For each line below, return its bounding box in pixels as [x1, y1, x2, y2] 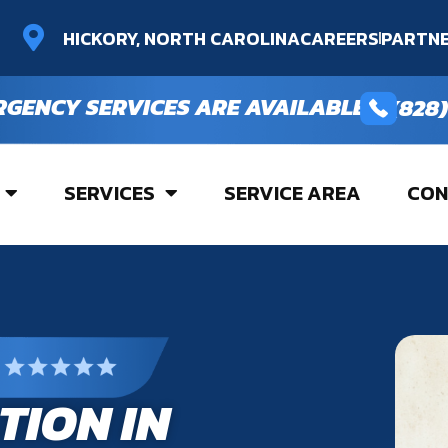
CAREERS [300, 24, 379, 52]
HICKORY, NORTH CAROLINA [63, 24, 300, 52]
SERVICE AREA [223, 178, 361, 209]
